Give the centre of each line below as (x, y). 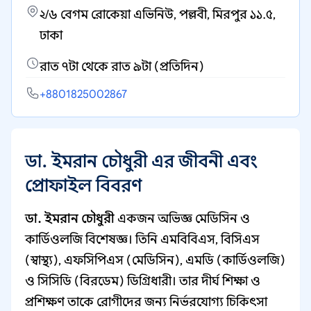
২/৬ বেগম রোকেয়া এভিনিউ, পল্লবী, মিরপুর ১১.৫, (158, 15)
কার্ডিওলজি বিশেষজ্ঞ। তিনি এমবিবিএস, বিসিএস (142, 239)
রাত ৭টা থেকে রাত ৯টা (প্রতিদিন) (122, 67)
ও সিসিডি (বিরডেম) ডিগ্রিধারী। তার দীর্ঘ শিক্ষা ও (143, 281)
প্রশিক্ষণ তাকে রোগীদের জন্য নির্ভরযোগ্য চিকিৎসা (146, 302)
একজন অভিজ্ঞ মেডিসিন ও (182, 219)
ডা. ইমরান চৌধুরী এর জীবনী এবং (141, 161)
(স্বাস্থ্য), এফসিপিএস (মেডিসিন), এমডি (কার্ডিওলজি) (155, 260)
